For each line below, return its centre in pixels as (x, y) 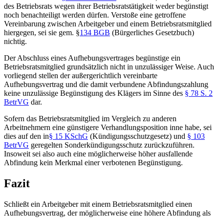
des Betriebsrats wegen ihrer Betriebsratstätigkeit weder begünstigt (106, 6)
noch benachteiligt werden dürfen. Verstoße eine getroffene (95, 15)
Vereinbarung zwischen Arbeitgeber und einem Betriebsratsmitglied (108, 24)
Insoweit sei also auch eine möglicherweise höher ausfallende (98, 154)
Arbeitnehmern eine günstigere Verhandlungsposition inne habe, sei (108, 128)
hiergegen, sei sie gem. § (42, 33)
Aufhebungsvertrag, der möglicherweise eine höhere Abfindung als (107, 213)
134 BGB (95, 33)
